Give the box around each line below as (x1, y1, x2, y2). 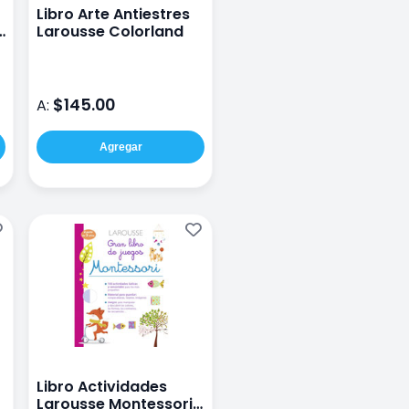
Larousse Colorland (37, 21, 184, 43)
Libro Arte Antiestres (37, 4, 190, 26)
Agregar (99, 141, 142, 154)
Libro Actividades (37, 376, 167, 398)
